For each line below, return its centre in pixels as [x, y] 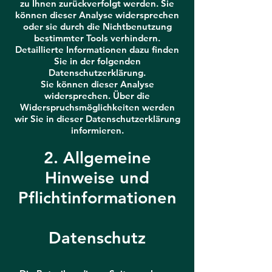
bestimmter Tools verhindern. [97, 38]
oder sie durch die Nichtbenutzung [97, 26]
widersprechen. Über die [97, 96]
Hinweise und [97, 178]
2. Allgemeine [97, 158]
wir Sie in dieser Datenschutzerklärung [97, 119]
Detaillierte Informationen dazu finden [97, 49]
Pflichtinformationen [97, 198]
